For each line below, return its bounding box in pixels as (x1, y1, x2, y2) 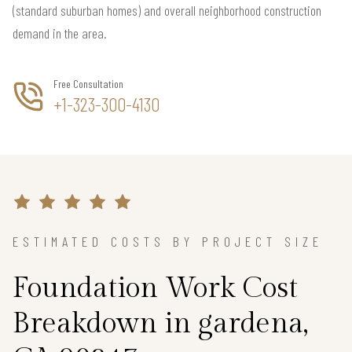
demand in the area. (13, 24, 107, 42)
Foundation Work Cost (13, 271, 298, 305)
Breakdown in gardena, (13, 306, 308, 340)
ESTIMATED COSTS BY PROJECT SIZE (13, 232, 323, 250)
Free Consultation (53, 76, 123, 90)
